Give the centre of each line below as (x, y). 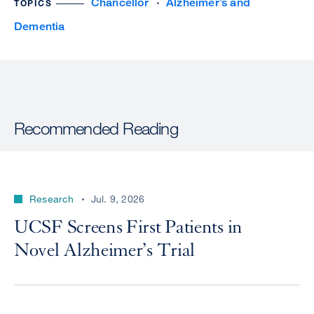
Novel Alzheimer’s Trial (105, 250)
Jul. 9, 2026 (118, 199)
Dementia (40, 26)
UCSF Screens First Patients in (129, 227)
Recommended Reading (96, 128)
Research (52, 199)
